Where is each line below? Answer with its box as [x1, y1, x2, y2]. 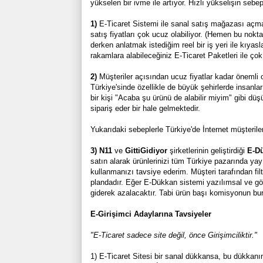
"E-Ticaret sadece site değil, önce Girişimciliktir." [90, 230, 257, 240]
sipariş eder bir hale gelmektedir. [90, 103, 200, 113]
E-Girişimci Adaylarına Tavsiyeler [90, 209, 211, 218]
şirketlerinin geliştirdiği [167, 146, 247, 155]
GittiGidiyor [124, 146, 167, 155]
